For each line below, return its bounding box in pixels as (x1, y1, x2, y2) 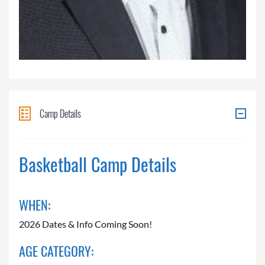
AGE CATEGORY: (19, 241, 93, 261)
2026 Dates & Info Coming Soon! (19, 218, 152, 230)
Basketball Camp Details (19, 151, 176, 178)
